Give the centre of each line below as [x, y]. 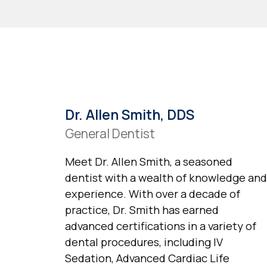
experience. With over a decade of [152, 194]
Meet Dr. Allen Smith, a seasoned [148, 162]
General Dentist [110, 133]
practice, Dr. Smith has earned [142, 210]
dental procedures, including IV [144, 242]
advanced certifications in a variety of [160, 226]
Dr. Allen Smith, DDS [129, 114]
